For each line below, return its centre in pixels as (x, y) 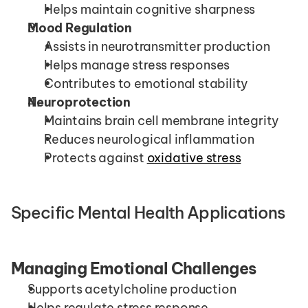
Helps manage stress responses (137, 65)
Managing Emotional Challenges (134, 269)
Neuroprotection (79, 102)
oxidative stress (194, 158)
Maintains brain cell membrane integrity (162, 121)
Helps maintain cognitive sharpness (150, 10)
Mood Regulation (80, 28)
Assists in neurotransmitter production (157, 47)
